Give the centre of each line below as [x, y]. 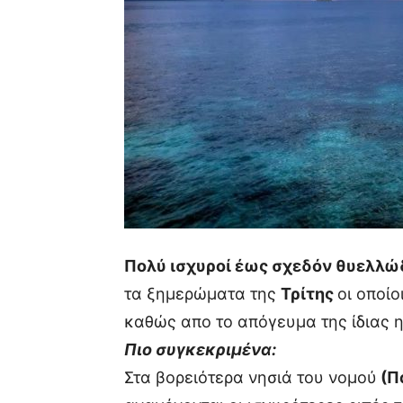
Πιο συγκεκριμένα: [200, 349]
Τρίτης [309, 294]
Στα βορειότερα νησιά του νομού [251, 377]
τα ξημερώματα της [202, 294]
